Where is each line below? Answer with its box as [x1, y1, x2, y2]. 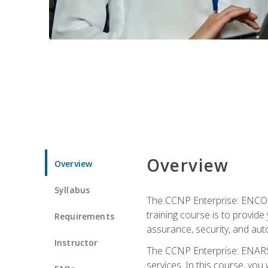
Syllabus [54, 184, 90, 196]
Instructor [54, 236, 98, 248]
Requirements [54, 210, 114, 222]
